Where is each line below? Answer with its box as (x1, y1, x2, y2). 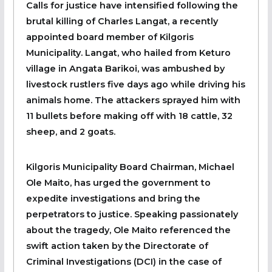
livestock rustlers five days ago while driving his (25, 78, 245, 90)
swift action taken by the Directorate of (25, 240, 208, 251)
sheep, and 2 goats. (25, 126, 115, 137)
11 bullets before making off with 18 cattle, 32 (25, 110, 233, 121)
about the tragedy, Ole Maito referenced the (25, 224, 231, 236)
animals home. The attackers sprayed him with (25, 94, 240, 106)
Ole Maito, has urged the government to (25, 177, 211, 188)
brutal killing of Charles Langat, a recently (25, 15, 218, 27)
